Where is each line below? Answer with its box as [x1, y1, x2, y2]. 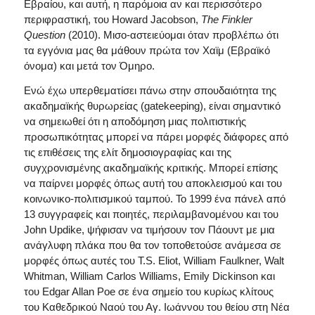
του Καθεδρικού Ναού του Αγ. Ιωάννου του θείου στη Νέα [23, 301, 290, 313]
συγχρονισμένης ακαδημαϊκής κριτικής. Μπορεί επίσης [23, 162, 278, 174]
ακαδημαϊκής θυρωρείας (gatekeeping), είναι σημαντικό [23, 100, 281, 112]
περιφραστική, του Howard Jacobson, [23, 13, 201, 26]
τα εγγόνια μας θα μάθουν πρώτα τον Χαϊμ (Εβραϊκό [23, 44, 270, 57]
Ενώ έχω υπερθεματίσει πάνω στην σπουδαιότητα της [23, 84, 276, 96]
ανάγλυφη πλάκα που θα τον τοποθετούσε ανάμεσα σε [23, 239, 281, 251]
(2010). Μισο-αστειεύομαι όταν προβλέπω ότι [65, 29, 278, 41]
